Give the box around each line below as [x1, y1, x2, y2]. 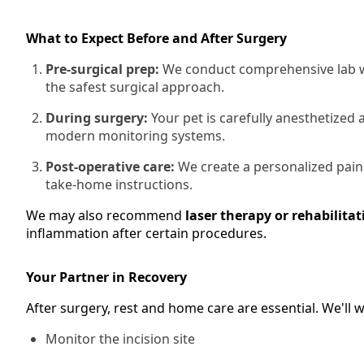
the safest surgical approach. [45, 78, 224, 96]
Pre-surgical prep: [45, 60, 159, 78]
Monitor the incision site [45, 330, 195, 348]
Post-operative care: [45, 158, 175, 175]
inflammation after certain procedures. [26, 224, 266, 242]
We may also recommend [26, 206, 185, 224]
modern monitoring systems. [45, 127, 225, 145]
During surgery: [45, 109, 148, 127]
